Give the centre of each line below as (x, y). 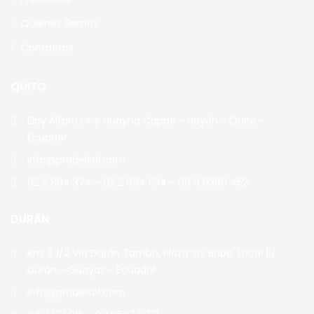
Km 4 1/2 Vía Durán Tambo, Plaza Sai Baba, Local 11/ (152, 253)
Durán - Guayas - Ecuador (92, 270)
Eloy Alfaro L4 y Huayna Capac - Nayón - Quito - (146, 121)
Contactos (47, 48)
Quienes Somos (60, 23)
